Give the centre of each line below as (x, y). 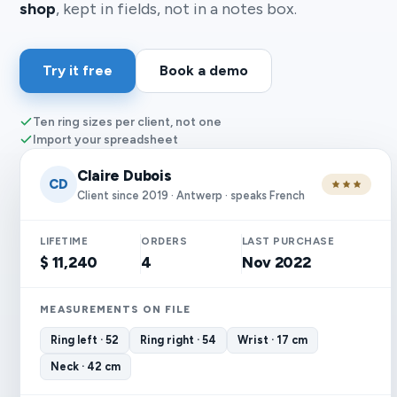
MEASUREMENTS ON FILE (116, 309)
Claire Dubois (125, 175)
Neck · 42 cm (86, 366)
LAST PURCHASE (288, 241)
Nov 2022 (276, 262)
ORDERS (164, 241)
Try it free (78, 70)
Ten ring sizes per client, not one (128, 121)
